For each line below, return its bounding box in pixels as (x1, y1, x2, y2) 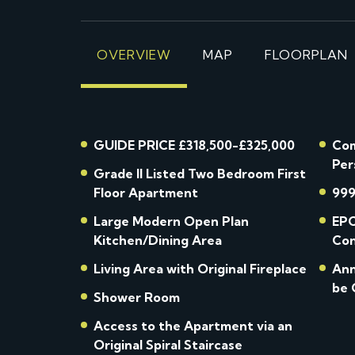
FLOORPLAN (265, 47, 348, 63)
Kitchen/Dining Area (94, 232, 222, 248)
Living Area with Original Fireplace (94, 261, 307, 277)
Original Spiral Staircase (94, 337, 242, 353)
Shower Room (94, 289, 180, 305)
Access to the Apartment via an (94, 318, 292, 334)
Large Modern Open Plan (94, 213, 249, 229)
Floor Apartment (94, 185, 198, 200)
